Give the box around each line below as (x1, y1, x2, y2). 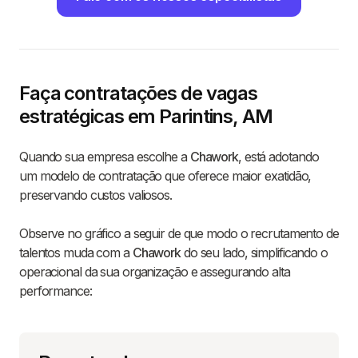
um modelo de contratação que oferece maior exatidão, (19, 168, 312, 185)
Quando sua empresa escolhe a (19, 149, 190, 165)
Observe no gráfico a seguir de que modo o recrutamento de (19, 225, 339, 242)
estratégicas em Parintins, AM (19, 105, 272, 129)
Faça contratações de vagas (19, 82, 258, 105)
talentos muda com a (19, 245, 133, 261)
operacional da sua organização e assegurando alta (19, 264, 290, 280)
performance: (19, 283, 92, 300)
